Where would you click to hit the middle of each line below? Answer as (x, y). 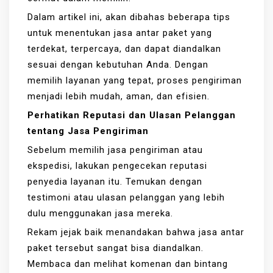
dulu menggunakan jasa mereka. (102, 213)
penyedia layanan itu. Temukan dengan (115, 181)
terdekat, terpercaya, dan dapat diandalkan (124, 48)
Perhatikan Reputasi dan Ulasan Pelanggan (132, 115)
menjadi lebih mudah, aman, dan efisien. (119, 96)
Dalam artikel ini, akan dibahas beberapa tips (129, 17)
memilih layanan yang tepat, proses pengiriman (135, 80)
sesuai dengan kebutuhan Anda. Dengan (118, 64)
